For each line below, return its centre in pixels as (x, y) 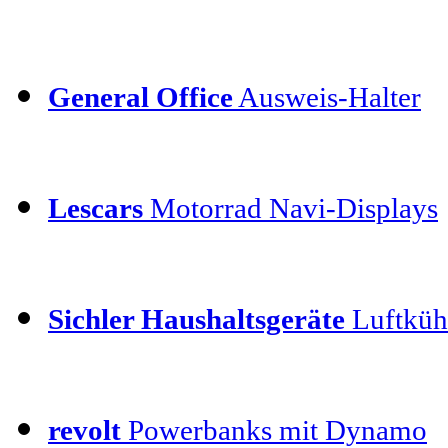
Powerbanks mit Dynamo (274, 429)
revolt (84, 429)
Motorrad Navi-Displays (290, 207)
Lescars (95, 207)
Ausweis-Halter (327, 96)
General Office (140, 96)
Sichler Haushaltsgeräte (196, 318)
